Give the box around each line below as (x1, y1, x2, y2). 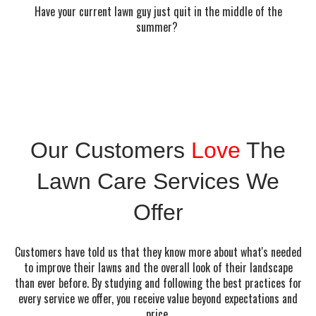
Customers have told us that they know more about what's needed (14, 243, 302, 260)
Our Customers (30, 138, 191, 164)
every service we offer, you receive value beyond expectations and (18, 289, 298, 307)
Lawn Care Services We (37, 169, 279, 195)
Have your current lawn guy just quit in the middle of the (34, 2, 282, 20)
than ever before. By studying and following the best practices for (14, 274, 302, 291)
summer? (135, 18, 181, 35)
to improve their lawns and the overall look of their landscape (23, 258, 293, 276)
